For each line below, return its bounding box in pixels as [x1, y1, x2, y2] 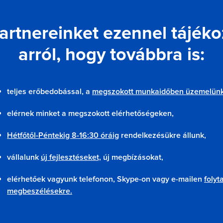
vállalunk [7, 152, 41, 162]
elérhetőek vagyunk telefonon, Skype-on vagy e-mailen [7, 174, 204, 184]
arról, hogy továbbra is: [18, 44, 205, 66]
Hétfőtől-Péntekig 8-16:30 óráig [7, 130, 119, 140]
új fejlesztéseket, [41, 152, 101, 162]
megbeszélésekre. [7, 186, 72, 196]
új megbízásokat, [101, 152, 163, 162]
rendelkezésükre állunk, [119, 130, 206, 140]
